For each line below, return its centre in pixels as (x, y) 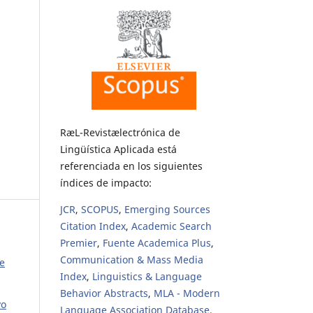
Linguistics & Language (147, 276)
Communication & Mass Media (132, 259)
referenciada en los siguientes (131, 166)
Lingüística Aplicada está (118, 149)
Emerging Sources (167, 209)
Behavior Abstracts (104, 293)
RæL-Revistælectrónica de (120, 132)
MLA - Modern (187, 293)
